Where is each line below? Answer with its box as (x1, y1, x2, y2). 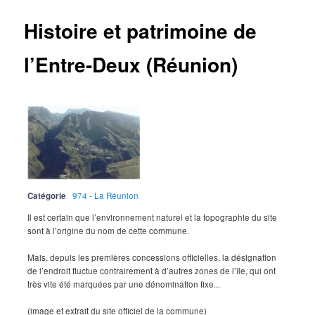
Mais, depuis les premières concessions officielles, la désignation (27, 251, 277, 263)
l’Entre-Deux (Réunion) (24, 50, 238, 79)
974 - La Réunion (72, 189, 139, 201)
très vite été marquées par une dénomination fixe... (27, 278, 221, 290)
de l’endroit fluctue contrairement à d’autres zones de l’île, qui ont (27, 264, 276, 276)
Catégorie (27, 189, 67, 202)
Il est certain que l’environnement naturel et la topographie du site (27, 211, 278, 223)
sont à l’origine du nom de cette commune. (27, 224, 190, 236)
